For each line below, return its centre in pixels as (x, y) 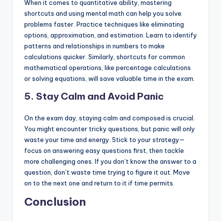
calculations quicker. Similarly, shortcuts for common (105, 56)
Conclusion (55, 202)
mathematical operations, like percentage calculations (108, 67)
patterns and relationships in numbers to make (94, 46)
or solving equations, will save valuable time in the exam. (110, 78)
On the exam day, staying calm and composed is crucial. (110, 118)
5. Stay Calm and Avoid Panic (94, 96)
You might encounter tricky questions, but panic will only (110, 129)
